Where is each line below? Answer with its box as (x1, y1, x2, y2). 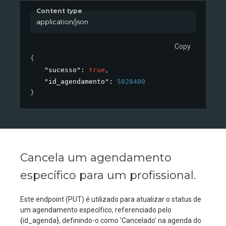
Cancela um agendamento (20, 150, 172, 164)
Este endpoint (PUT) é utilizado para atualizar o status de (20, 195, 201, 203)
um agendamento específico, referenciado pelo (20, 205, 172, 214)
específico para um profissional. (20, 168, 196, 182)
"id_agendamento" (44, 77, 109, 85)
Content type (36, 7, 82, 15)
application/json (36, 18, 88, 26)
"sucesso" (44, 66, 81, 74)
